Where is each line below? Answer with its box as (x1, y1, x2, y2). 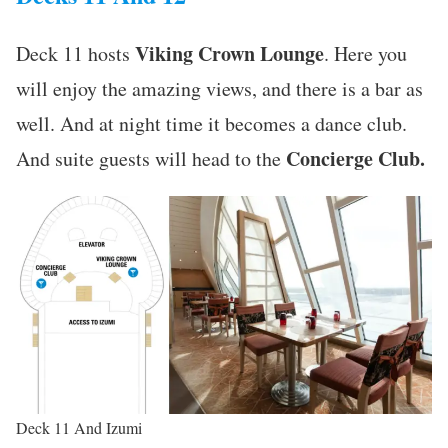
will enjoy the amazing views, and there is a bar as (16, 75, 423, 103)
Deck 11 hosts (16, 40, 135, 68)
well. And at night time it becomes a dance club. (16, 110, 407, 138)
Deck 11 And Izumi (16, 416, 142, 438)
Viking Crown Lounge (135, 39, 324, 69)
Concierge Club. (286, 144, 425, 174)
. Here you (324, 40, 407, 68)
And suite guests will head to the (16, 145, 286, 173)
